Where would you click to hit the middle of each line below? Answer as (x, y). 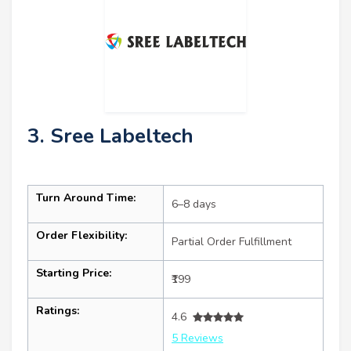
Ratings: (58, 311)
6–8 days (194, 204)
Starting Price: (74, 273)
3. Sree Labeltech (110, 136)
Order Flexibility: (81, 236)
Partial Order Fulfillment (232, 242)
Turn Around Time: (86, 198)
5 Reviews (197, 338)
